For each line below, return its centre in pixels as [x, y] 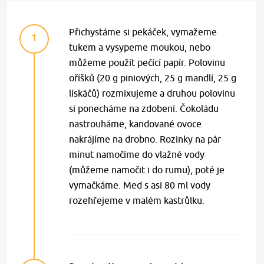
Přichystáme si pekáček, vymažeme [143, 32]
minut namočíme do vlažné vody [137, 154]
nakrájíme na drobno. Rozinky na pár [145, 139]
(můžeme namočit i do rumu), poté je [147, 169]
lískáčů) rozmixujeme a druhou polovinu [152, 93]
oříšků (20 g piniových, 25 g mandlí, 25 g [153, 77]
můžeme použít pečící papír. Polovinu [147, 62]
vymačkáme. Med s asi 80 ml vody [140, 185]
